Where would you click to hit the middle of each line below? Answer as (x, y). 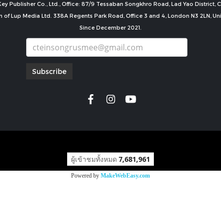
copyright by (110, 142)
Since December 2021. (110, 27)
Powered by (86, 176)
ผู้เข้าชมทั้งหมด (94, 159)
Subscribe (49, 72)
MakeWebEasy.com (125, 176)
